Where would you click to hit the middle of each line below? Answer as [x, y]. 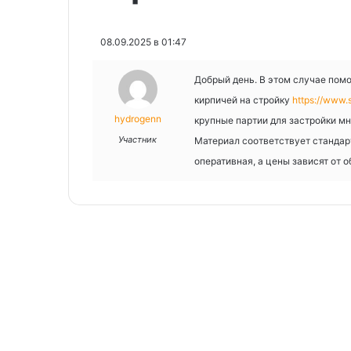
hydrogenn [138, 118]
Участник [138, 139]
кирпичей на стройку [243, 100]
